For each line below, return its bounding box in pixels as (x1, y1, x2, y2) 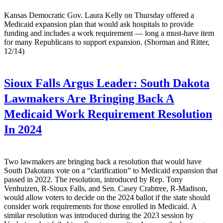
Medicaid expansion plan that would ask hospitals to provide (4, 19, 194, 28)
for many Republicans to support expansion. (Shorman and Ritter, (4, 37, 210, 46)
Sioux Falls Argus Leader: (4, 76, 137, 90)
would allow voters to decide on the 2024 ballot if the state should (4, 193, 210, 202)
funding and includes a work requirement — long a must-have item (4, 28, 214, 37)
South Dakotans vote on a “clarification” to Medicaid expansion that (4, 166, 218, 175)
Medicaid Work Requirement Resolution (4, 107, 212, 120)
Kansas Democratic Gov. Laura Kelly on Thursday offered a (4, 10, 194, 19)
